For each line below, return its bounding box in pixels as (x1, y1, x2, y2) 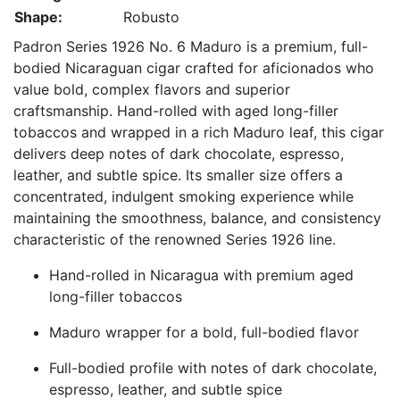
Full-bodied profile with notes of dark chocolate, (49, 359, 377, 377)
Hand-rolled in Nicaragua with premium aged (49, 266, 354, 284)
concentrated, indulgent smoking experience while (13, 187, 354, 205)
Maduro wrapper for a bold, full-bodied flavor (49, 323, 359, 341)
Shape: (14, 8, 62, 26)
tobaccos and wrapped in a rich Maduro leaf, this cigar (13, 123, 384, 141)
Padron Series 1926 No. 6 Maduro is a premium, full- (13, 37, 368, 55)
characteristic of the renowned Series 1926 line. (13, 230, 336, 248)
